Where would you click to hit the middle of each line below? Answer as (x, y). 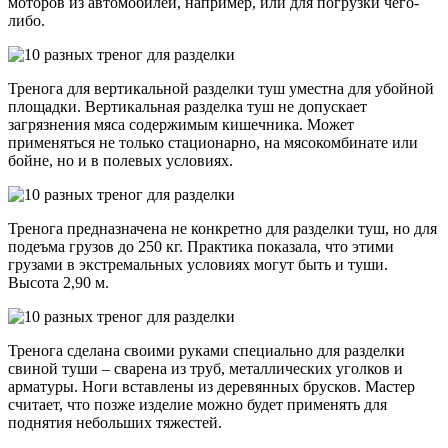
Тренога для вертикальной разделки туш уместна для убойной (221, 88)
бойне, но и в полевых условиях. (120, 160)
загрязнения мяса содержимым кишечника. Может (181, 124)
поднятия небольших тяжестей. (115, 422)
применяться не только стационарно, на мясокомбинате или (213, 142)
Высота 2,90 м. (58, 282)
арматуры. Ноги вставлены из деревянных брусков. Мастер (211, 386)
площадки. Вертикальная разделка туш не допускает (187, 106)
